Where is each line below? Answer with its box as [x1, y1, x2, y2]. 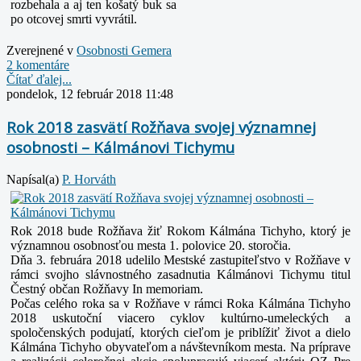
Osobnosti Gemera [77, 44, 172, 58]
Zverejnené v [6, 44, 73, 58]
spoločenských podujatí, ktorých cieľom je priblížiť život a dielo [10, 325, 351, 339]
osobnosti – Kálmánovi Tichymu [6, 137, 234, 158]
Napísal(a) [6, 172, 62, 186]
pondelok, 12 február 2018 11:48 [6, 87, 173, 102]
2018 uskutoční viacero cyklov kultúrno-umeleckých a [10, 310, 351, 325]
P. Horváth [62, 172, 116, 186]
